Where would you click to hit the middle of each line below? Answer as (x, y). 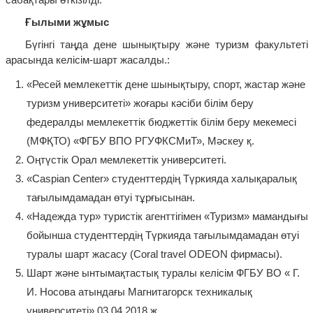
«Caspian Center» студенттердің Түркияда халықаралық (161, 179)
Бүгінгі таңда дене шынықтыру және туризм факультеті (166, 45)
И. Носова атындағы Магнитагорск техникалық (139, 292)
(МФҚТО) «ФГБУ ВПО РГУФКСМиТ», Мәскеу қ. (140, 141)
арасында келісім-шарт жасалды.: (87, 60)
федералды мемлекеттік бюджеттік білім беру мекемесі (161, 122)
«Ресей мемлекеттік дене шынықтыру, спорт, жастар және (166, 85)
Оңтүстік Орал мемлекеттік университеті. (126, 160)
